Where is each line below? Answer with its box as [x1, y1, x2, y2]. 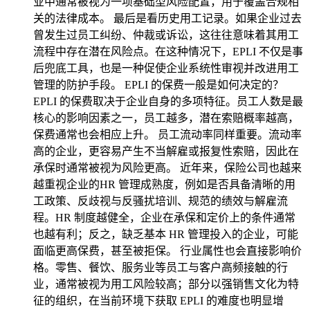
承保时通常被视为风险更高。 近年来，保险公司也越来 [33, 162, 302, 174]
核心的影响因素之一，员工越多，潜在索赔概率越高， [33, 112, 299, 124]
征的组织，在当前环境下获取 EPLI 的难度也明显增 [33, 295, 284, 307]
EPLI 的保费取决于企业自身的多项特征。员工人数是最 [33, 95, 303, 107]
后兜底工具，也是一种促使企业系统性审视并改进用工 [33, 62, 299, 74]
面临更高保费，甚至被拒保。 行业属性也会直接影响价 [33, 245, 302, 257]
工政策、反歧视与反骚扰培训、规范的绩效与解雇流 [33, 195, 288, 207]
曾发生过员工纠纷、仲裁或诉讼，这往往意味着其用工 [33, 29, 299, 41]
